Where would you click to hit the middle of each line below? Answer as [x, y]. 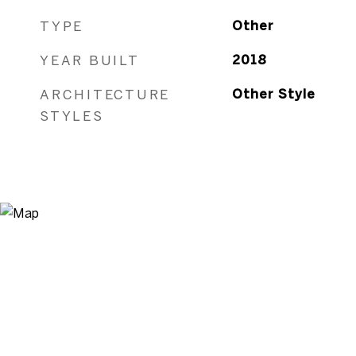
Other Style [273, 94]
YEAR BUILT [90, 60]
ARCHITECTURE [105, 94]
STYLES [72, 116]
